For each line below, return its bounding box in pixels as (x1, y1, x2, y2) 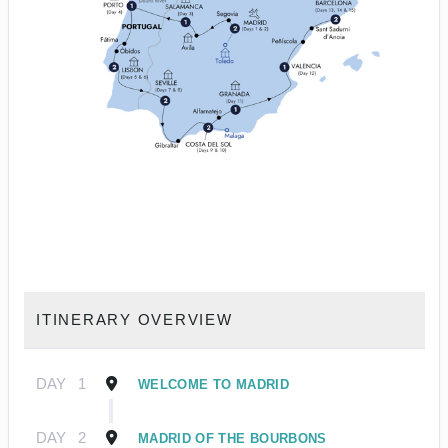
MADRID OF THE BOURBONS (138, 431, 327, 446)
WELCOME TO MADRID (138, 377, 289, 392)
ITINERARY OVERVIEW (36, 311, 233, 328)
